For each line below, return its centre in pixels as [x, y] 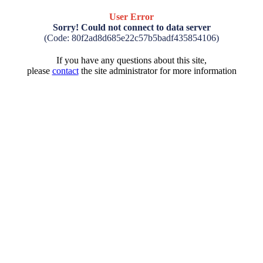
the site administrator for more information [157, 71]
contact [65, 71]
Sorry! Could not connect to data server [131, 27]
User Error [131, 17]
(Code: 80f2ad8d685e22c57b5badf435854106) [131, 38]
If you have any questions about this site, [131, 60]
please [39, 71]
